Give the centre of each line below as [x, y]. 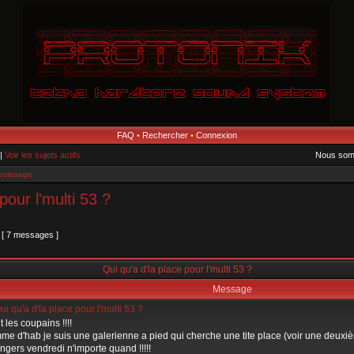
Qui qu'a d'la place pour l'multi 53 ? [177, 269]
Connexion [217, 135]
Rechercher [165, 135]
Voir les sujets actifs [43, 155]
